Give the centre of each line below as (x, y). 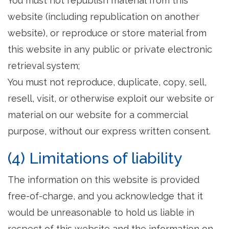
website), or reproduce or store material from (107, 33)
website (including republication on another (104, 17)
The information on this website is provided (104, 180)
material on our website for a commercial (98, 115)
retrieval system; (44, 66)
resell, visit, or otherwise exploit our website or (111, 98)
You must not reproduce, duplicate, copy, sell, (107, 82)
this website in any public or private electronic (110, 49)
